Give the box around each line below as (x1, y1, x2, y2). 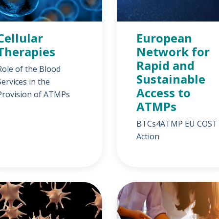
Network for (136, 44, 210, 60)
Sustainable (136, 71, 205, 87)
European (136, 30, 192, 46)
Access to (136, 85, 191, 101)
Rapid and (136, 57, 195, 73)
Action (136, 131, 159, 142)
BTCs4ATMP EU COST (136, 118, 218, 129)
